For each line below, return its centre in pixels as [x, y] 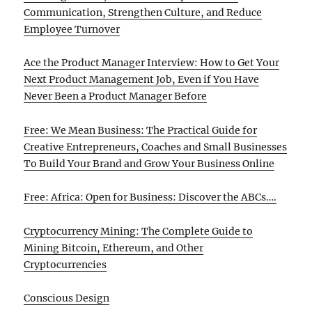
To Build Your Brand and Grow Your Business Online [149, 163]
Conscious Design [67, 298]
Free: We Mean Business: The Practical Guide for [141, 130]
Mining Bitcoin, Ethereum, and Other [114, 248]
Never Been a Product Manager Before [116, 96]
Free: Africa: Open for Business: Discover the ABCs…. [150, 197]
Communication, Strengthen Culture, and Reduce [143, 12]
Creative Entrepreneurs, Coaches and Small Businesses [156, 147]
